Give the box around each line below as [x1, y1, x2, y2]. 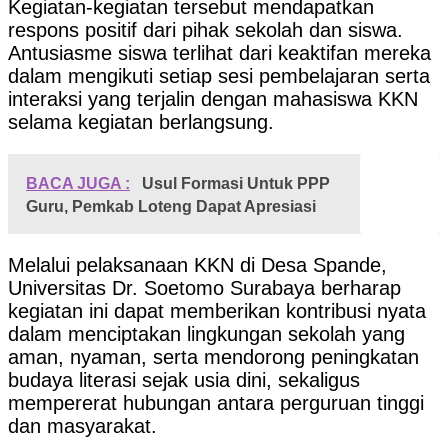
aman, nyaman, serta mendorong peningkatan [8, 345, 419, 368]
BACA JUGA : [26, 174, 130, 192]
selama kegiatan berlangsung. [8, 110, 274, 133]
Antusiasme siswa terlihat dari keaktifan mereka [8, 41, 431, 64]
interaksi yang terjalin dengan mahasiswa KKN [8, 87, 418, 110]
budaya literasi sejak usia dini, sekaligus [8, 368, 360, 391]
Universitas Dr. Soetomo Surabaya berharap [8, 276, 401, 299]
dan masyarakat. [8, 414, 157, 437]
